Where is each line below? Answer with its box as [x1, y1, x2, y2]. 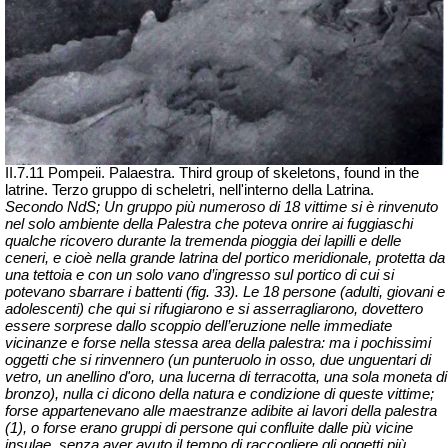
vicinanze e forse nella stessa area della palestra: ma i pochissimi [5, 335, 431, 352]
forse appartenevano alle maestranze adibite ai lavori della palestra [5, 403, 437, 420]
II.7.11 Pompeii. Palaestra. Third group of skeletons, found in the [5, 165, 419, 182]
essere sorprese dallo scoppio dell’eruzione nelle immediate [5, 318, 392, 335]
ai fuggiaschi [328, 216, 413, 233]
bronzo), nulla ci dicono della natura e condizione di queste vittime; [5, 386, 434, 403]
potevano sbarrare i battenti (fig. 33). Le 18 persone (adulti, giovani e [5, 284, 445, 301]
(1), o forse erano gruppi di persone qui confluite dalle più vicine [5, 420, 413, 437]
